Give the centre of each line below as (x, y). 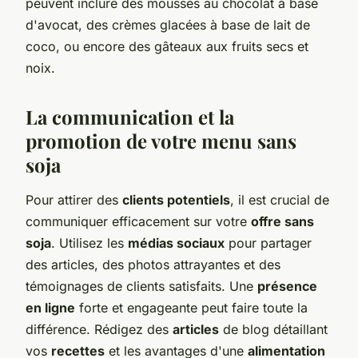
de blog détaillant (273, 329)
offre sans (282, 221)
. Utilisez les (89, 243)
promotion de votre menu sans (161, 140)
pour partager (268, 243)
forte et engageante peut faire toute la (191, 307)
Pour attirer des (74, 199)
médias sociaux (176, 243)
